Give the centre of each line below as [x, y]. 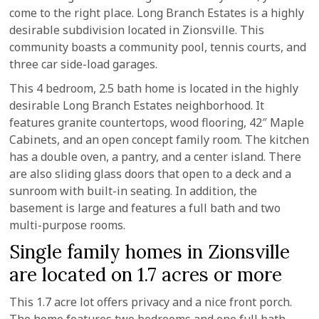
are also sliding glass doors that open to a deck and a [151, 174]
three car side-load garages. [84, 64]
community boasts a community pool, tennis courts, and [158, 47]
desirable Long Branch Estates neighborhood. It [137, 105]
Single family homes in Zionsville [150, 252]
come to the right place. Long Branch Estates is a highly [157, 13]
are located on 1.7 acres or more [146, 274]
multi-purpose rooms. [68, 225]
